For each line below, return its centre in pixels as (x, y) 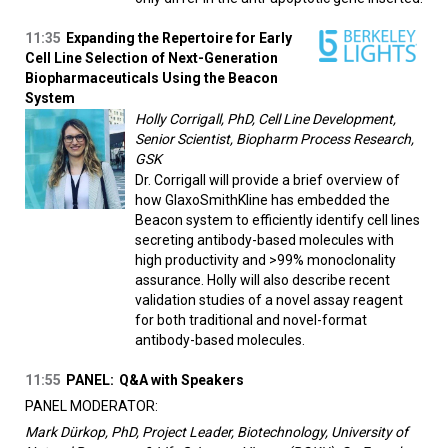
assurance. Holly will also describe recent (262, 280)
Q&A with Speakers (181, 380)
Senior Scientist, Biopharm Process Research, (274, 139)
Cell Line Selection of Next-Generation (151, 58)
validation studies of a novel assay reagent (269, 300)
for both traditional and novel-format (251, 320)
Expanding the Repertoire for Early (179, 38)
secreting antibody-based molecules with (264, 240)
